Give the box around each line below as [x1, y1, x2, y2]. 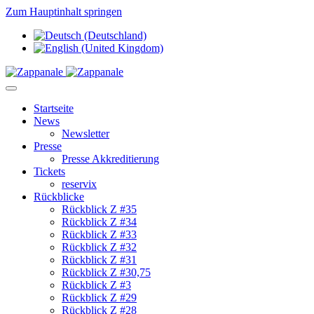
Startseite [34, 102, 74, 114]
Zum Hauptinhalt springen [6, 6, 122, 18]
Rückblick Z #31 [62, 254, 137, 266]
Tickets [34, 165, 65, 177]
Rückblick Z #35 [62, 203, 137, 215]
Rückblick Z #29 [62, 292, 137, 303]
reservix [62, 178, 97, 190]
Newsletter [62, 128, 109, 139]
